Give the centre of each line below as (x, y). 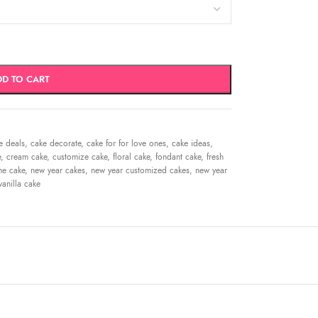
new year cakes (57, 170)
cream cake (26, 157)
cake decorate (55, 143)
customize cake (79, 157)
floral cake (131, 157)
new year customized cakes (140, 170)
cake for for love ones (126, 143)
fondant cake (178, 157)
